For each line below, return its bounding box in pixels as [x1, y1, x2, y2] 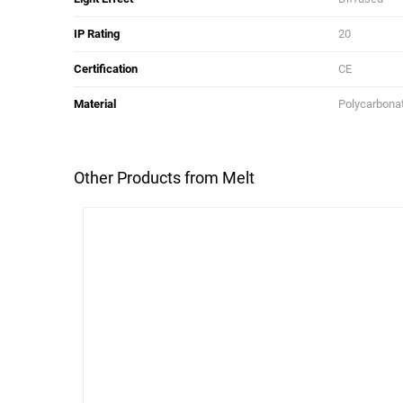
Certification [74, 62, 139, 76]
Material [74, 97, 117, 112]
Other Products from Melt [74, 168, 255, 188]
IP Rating [74, 27, 121, 41]
